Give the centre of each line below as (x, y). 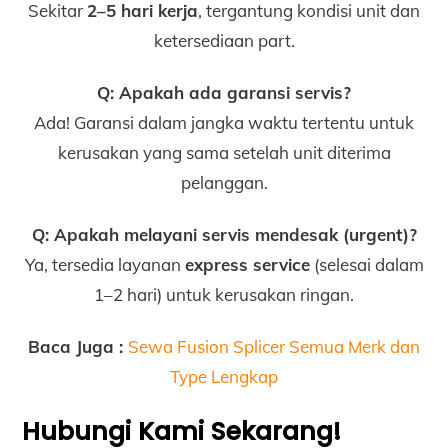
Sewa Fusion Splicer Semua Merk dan (274, 347)
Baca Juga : (78, 347)
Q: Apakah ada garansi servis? (224, 93)
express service (247, 265)
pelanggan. (224, 183)
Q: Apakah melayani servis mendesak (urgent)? (224, 235)
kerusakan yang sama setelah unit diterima (224, 153)
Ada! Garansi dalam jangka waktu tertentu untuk (224, 123)
